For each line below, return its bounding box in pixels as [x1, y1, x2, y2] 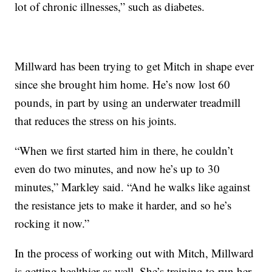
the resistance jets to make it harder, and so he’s [15, 197, 232, 212]
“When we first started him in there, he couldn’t [15, 142, 234, 158]
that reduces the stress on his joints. [15, 112, 177, 128]
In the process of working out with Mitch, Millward [15, 245, 254, 260]
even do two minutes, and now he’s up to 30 [15, 160, 220, 176]
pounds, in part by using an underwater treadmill [15, 94, 241, 110]
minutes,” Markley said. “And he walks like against [15, 178, 251, 194]
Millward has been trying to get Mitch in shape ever [15, 58, 254, 73]
